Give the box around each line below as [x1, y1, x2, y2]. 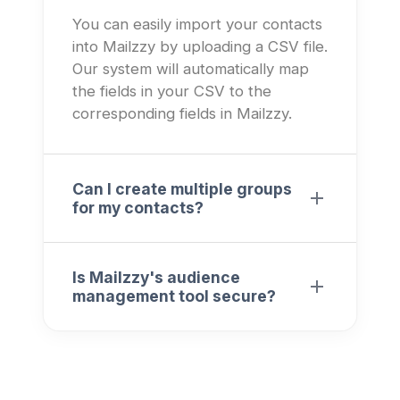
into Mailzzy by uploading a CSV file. [72, 37, 328, 55]
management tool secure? [72, 286, 276, 305]
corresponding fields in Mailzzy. [72, 104, 292, 122]
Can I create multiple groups [72, 179, 292, 198]
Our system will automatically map [72, 59, 309, 78]
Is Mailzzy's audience [72, 267, 240, 287]
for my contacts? [72, 197, 204, 217]
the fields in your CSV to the [72, 81, 271, 100]
